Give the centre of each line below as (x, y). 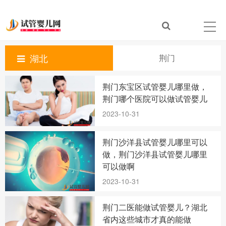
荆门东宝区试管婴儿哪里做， (155, 87)
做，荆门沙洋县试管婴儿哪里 (155, 154)
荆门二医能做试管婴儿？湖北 (155, 207)
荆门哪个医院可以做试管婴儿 (155, 99)
